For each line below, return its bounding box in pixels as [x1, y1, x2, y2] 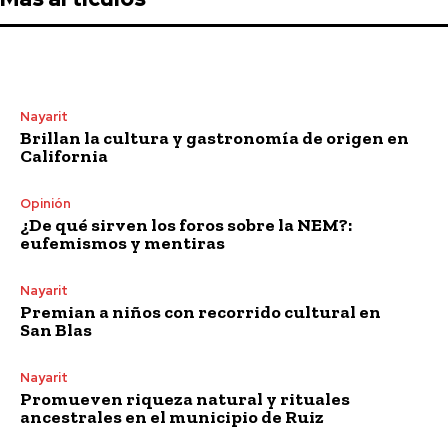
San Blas [20, 318, 92, 341]
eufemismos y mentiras [20, 231, 225, 254]
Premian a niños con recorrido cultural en [20, 300, 381, 323]
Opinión [20, 194, 71, 212]
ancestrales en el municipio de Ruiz [20, 405, 324, 428]
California [20, 144, 108, 167]
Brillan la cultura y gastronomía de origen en [20, 126, 409, 149]
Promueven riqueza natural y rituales [20, 387, 350, 410]
